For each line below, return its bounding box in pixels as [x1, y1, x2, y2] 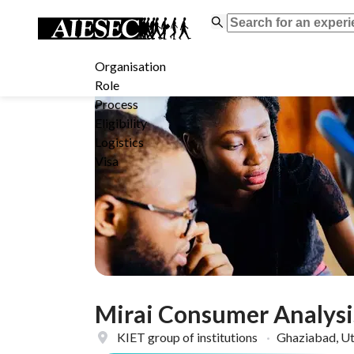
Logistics [95, 134, 144, 149]
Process [95, 96, 138, 111]
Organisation [95, 58, 166, 73]
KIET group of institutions [117, 330, 260, 345]
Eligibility [95, 115, 147, 130]
